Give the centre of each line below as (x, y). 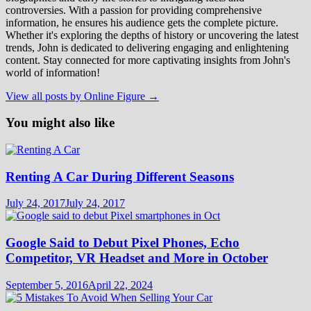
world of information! (53, 72)
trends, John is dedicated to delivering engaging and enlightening (147, 47)
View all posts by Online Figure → (82, 96)
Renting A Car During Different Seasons (120, 176)
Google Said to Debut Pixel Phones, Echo (123, 243)
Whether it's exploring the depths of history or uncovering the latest (152, 35)
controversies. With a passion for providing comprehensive (134, 10)
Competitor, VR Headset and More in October (137, 258)
